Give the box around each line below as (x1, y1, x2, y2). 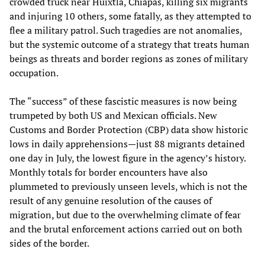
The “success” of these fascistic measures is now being (9, 95, 237, 108)
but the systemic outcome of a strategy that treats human (9, 38, 250, 51)
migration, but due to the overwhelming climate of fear (9, 208, 241, 222)
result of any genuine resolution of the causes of (9, 194, 212, 208)
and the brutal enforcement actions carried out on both (9, 222, 242, 236)
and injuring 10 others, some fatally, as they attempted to (9, 9, 251, 23)
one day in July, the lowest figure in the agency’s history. (9, 151, 245, 165)
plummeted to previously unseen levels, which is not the (9, 180, 247, 193)
